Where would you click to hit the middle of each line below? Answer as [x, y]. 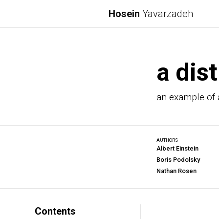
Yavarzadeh [166, 14]
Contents [55, 211]
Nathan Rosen [176, 171]
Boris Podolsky [178, 160]
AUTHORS [167, 140]
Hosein [124, 14]
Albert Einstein [177, 149]
